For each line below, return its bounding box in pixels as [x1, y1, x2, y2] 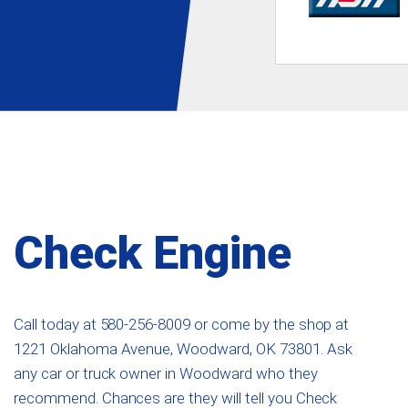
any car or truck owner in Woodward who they [14, 363, 318, 382]
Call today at [14, 314, 100, 333]
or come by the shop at [190, 314, 350, 333]
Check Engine [14, 226, 291, 280]
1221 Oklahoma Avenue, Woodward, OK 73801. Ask [14, 339, 352, 358]
